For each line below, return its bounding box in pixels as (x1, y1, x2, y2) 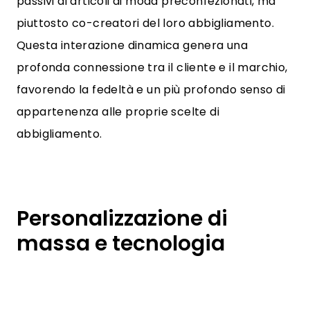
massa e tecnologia (17, 229, 225, 258)
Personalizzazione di (17, 204, 228, 233)
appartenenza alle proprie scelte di (17, 104, 219, 120)
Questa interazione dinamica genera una (17, 37, 248, 53)
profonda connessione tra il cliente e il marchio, (17, 60, 288, 75)
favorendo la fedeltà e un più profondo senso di (17, 82, 286, 98)
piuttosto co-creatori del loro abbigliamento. (17, 15, 274, 31)
